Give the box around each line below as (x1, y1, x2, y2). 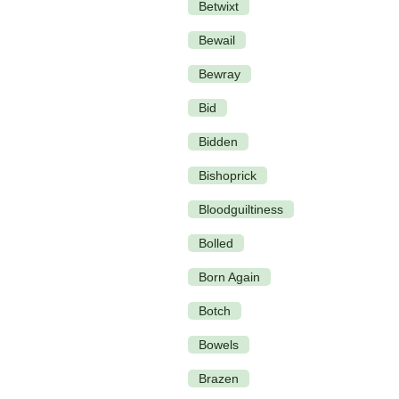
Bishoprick (199, 167, 256, 183)
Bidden (199, 134, 238, 149)
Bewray (199, 66, 240, 81)
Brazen (199, 370, 239, 386)
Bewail (199, 32, 235, 47)
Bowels (199, 337, 239, 352)
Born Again (199, 269, 260, 284)
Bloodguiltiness (199, 201, 283, 216)
